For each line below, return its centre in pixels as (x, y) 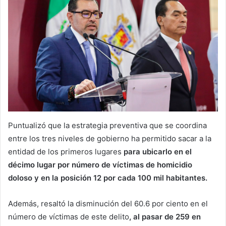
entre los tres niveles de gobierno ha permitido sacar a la (110, 139)
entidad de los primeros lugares (65, 152)
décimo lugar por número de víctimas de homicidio (100, 165)
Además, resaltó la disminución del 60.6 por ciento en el (108, 204)
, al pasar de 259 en (165, 217)
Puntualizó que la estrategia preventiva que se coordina (107, 126)
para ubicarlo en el (157, 152)
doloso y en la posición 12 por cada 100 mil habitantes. (108, 178)
